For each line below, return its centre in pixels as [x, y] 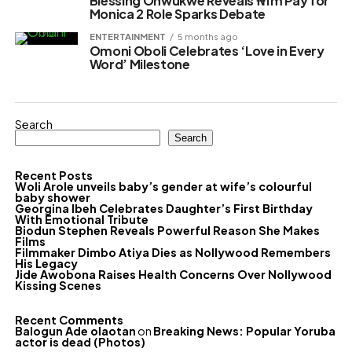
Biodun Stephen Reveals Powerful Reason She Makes [167, 231]
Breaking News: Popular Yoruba [244, 331]
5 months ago [207, 37]
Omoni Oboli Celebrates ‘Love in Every [207, 51]
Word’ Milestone [139, 64]
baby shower [52, 198]
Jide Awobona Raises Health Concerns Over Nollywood [173, 275]
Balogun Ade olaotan [75, 331]
